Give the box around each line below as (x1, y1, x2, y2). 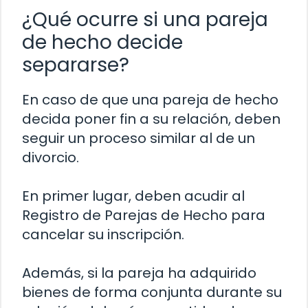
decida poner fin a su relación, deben (22, 109, 280, 129)
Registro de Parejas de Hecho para (22, 205, 265, 225)
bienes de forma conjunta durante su (22, 282, 282, 302)
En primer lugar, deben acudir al (22, 186, 245, 206)
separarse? (22, 51, 129, 78)
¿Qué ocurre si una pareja (22, 5, 268, 33)
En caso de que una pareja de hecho (22, 89, 278, 109)
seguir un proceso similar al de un (22, 128, 255, 148)
